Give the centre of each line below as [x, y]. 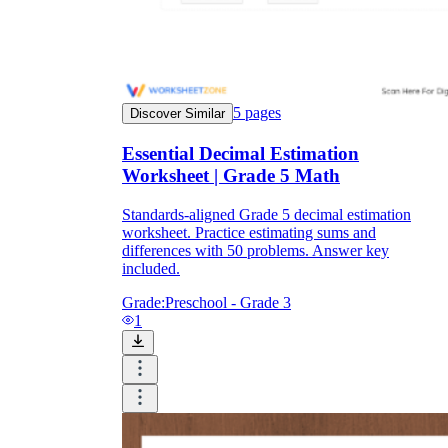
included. [151, 268]
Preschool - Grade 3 [228, 302]
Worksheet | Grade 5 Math [231, 175]
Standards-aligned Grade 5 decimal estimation [266, 214]
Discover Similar [177, 114]
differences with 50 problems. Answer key [255, 250]
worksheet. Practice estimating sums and [249, 232]
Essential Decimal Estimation [240, 153]
